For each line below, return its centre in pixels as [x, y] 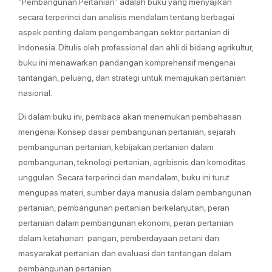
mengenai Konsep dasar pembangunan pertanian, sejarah [127, 131]
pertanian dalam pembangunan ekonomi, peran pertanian [126, 222]
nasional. [35, 92]
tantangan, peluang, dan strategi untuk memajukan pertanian [132, 77]
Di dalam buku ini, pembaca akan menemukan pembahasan [130, 116]
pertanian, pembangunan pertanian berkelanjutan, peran [124, 207]
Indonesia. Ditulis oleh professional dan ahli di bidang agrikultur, [136, 46]
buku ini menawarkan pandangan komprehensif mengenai [127, 62]
